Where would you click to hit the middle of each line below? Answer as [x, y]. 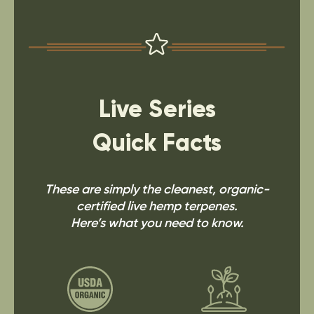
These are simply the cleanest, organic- [157, 189]
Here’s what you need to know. [157, 223]
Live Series [157, 109]
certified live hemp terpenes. [157, 206]
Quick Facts [157, 143]
